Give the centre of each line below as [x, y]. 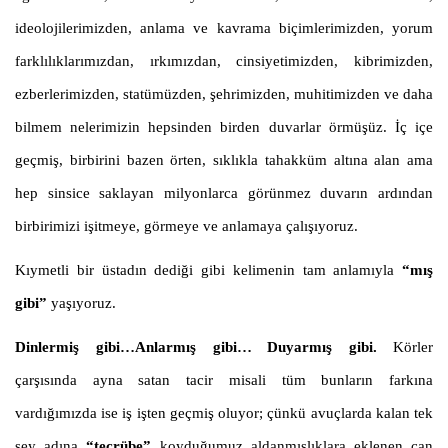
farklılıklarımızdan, [82, 61]
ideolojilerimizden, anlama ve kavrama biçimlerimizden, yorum [224, 28]
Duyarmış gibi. [322, 347]
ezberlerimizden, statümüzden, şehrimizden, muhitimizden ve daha [224, 94]
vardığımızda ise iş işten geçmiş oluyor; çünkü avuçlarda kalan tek [224, 413]
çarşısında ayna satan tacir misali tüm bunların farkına [224, 380]
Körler [413, 347]
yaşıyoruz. [83, 303]
